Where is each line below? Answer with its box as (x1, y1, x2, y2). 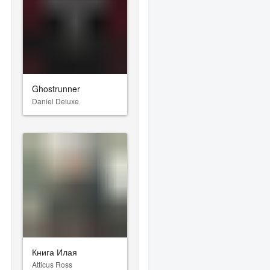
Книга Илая (32, 245, 78, 258)
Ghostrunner (32, 82, 81, 95)
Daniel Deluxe (32, 95, 80, 106)
